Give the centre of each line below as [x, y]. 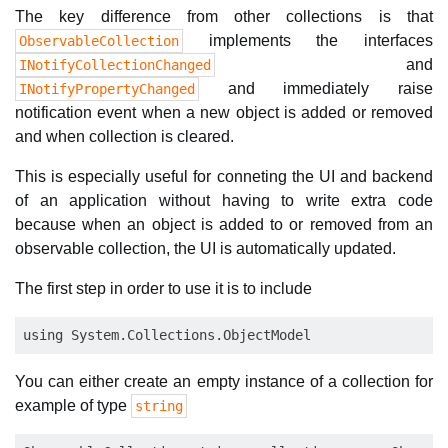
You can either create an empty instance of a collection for [224, 381]
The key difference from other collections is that [224, 16]
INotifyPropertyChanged [107, 89]
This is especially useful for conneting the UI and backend [224, 176]
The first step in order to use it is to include [163, 288]
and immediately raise [316, 88]
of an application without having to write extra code [224, 200]
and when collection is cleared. [124, 136]
